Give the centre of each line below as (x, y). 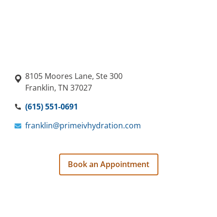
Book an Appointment (108, 164)
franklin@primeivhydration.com (83, 126)
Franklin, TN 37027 (59, 88)
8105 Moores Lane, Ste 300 (74, 76)
